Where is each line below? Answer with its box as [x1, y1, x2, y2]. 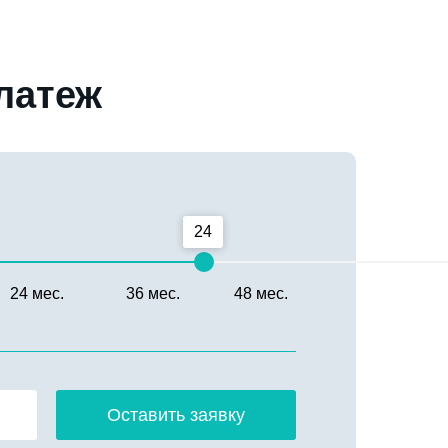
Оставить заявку [107, 404, 245, 425]
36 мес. [126, 285, 180, 302]
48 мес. [234, 285, 288, 302]
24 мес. [10, 285, 64, 302]
